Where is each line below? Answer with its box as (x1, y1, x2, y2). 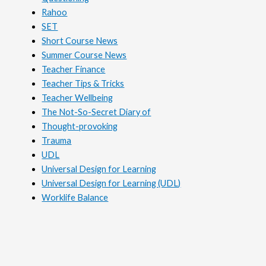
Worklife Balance (42, 192, 109, 202)
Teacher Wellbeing (42, 92, 113, 103)
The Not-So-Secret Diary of (42, 106, 151, 117)
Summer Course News (42, 49, 127, 60)
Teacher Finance (42, 64, 106, 74)
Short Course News (42, 35, 118, 46)
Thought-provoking (42, 121, 118, 131)
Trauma (42, 135, 72, 145)
